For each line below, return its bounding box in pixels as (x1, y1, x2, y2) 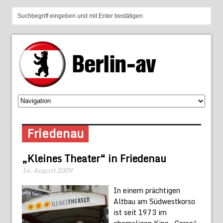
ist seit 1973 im (113, 206, 167, 218)
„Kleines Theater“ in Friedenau (22, 150, 166, 167)
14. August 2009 (22, 164, 73, 176)
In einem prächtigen (113, 184, 180, 196)
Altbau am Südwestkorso (113, 195, 195, 207)
